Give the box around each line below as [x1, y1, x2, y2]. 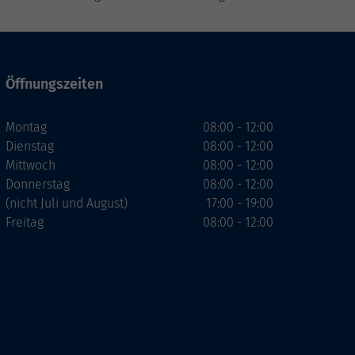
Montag [6, 120, 47, 136]
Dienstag [6, 139, 54, 155]
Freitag [6, 215, 44, 231]
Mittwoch [6, 158, 55, 174]
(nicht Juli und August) [6, 196, 128, 212]
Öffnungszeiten [6, 75, 103, 94]
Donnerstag [6, 177, 70, 193]
